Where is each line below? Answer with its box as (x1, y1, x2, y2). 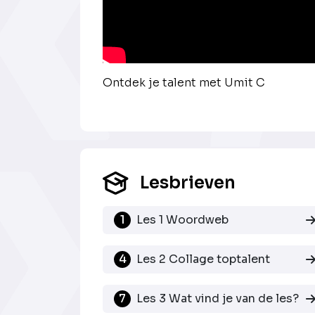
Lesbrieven (140, 172, 236, 193)
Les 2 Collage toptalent (136, 251, 270, 266)
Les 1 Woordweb (136, 212, 229, 227)
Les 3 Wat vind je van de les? (136, 290, 299, 306)
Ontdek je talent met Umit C (103, 75, 265, 90)
